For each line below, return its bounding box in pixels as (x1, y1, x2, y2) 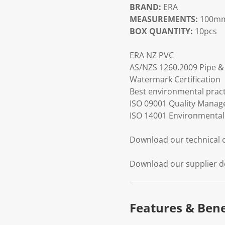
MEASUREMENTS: (130, 14, 200, 25)
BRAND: (130, 2, 163, 13)
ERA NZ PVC (130, 50, 174, 61)
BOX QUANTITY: (130, 26, 195, 37)
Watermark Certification (130, 74, 220, 85)
